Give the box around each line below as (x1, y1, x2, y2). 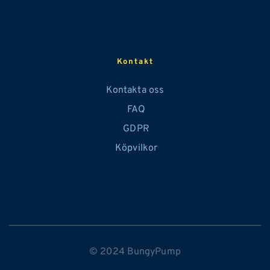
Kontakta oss (105, 84, 165, 97)
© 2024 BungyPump (89, 246, 181, 259)
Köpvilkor (113, 142, 157, 155)
